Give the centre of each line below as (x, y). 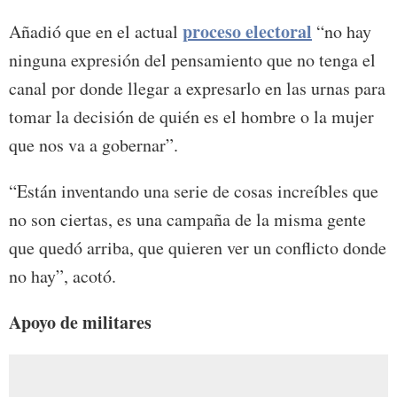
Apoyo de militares (80, 323)
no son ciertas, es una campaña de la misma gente (187, 220)
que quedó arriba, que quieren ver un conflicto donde (198, 248)
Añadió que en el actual (96, 32)
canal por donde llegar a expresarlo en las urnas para (197, 89)
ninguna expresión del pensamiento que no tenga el (192, 60)
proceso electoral (247, 32)
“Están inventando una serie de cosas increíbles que (194, 191)
